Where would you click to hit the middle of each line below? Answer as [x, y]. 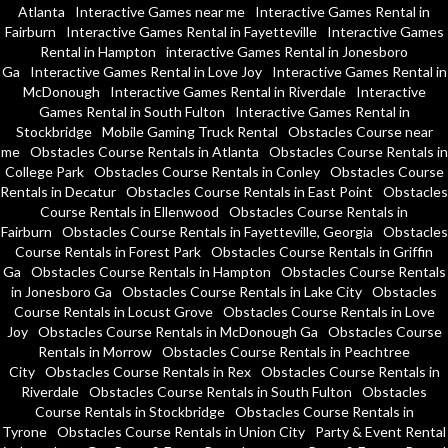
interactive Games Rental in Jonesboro [287, 51]
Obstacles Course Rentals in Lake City [242, 291]
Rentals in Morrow [95, 351]
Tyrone [24, 431]
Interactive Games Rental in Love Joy [145, 71]
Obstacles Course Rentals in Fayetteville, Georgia [217, 231]
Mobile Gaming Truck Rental [189, 131]
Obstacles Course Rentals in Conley [206, 171]
